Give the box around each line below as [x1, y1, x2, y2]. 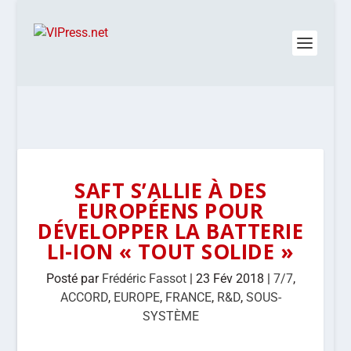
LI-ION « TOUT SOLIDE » [47, 237, 295, 266]
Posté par [45, 271, 102, 286]
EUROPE [113, 290, 160, 305]
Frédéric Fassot [101, 271, 186, 286]
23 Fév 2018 [195, 271, 264, 286]
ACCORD [60, 290, 108, 305]
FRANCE [165, 290, 212, 305]
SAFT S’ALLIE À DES [74, 176, 267, 204]
